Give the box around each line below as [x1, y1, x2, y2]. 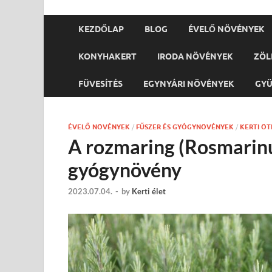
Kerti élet [132, 186, 166, 197]
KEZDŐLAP [78, 24, 124, 34]
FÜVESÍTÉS [78, 78, 123, 89]
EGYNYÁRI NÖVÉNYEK [143, 78, 234, 89]
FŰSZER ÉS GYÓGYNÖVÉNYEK [136, 123, 234, 131]
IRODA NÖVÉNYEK [157, 51, 233, 61]
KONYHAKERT [78, 51, 137, 61]
